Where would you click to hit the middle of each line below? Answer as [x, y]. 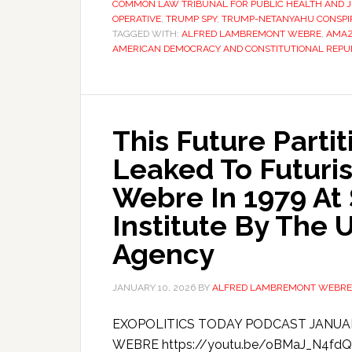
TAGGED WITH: [147, 34]
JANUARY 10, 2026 [154, 288]
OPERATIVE [137, 19]
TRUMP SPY [191, 19]
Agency [163, 254]
